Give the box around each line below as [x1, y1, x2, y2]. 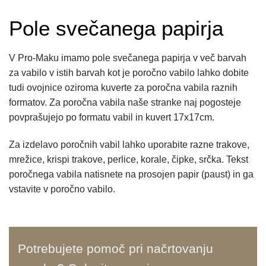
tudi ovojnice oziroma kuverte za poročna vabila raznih [9, 83, 237, 93]
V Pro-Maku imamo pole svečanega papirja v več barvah [9, 53, 246, 64]
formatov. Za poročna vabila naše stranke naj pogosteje [9, 97, 241, 108]
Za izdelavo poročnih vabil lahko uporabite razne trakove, [9, 140, 249, 150]
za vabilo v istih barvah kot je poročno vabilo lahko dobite [9, 68, 249, 78]
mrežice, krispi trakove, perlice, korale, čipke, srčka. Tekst [9, 154, 248, 164]
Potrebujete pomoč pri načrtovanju [18, 241, 213, 255]
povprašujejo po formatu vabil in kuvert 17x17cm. [9, 112, 214, 123]
